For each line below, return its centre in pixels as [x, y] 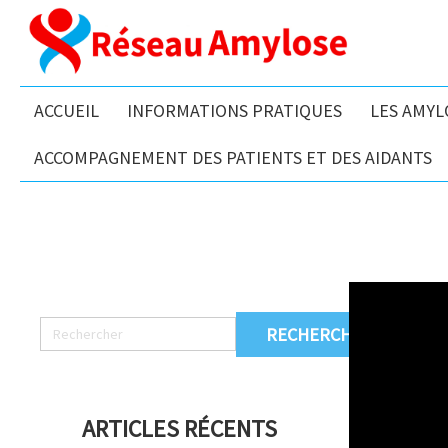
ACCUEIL [66, 110]
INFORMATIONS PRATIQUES [234, 110]
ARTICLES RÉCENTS [179, 428]
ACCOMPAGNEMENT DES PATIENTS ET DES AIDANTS [233, 157]
